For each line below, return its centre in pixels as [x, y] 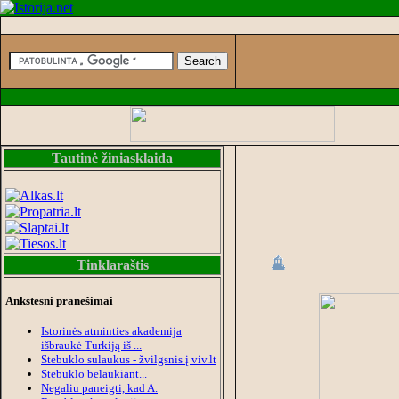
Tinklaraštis [112, 265]
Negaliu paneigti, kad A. [99, 387]
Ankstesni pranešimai [59, 301]
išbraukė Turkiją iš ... [91, 345]
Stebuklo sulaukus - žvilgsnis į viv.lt [129, 359]
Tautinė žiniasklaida [112, 158]
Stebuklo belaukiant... [94, 373]
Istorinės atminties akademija [111, 330]
